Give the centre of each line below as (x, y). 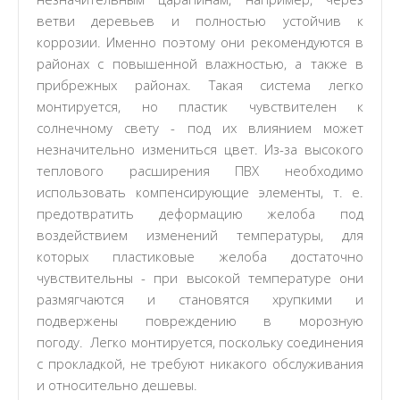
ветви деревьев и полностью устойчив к (200, 21)
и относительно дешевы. (119, 385)
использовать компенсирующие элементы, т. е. (200, 192)
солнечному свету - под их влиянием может (200, 128)
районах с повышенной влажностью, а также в (200, 63)
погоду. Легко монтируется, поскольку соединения (200, 342)
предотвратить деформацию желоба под (200, 213)
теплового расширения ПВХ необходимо (200, 171)
